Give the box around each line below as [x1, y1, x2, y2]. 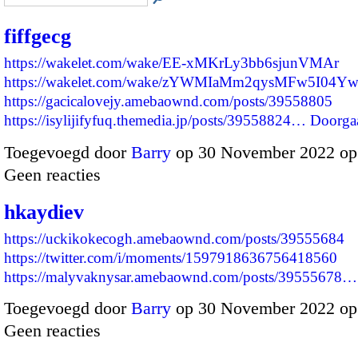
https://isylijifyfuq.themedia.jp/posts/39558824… [4, 112, 306, 129]
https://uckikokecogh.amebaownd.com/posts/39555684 [4, 229, 344, 247]
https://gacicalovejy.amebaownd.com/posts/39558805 [4, 93, 332, 110]
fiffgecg [4, 25, 71, 49]
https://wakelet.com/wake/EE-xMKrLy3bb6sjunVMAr [4, 54, 339, 72]
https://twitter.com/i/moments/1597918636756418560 [4, 249, 337, 266]
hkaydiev [4, 200, 84, 224]
